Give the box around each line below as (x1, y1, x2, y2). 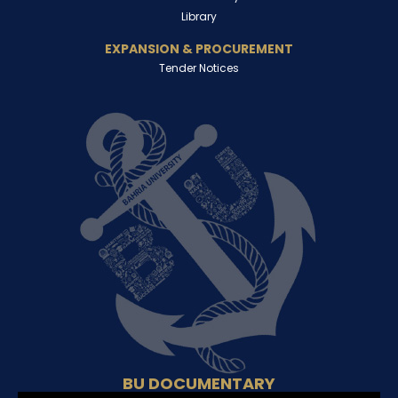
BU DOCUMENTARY (123, 371, 275, 394)
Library (181, 8, 217, 24)
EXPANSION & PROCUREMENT (105, 39, 293, 58)
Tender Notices (159, 60, 239, 76)
